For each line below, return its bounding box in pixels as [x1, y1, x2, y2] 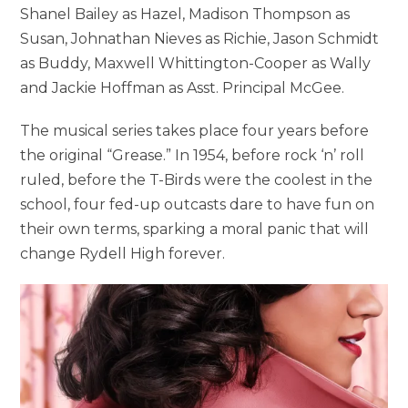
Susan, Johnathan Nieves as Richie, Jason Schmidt [20, 30, 380, 48]
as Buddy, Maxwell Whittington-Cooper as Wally [20, 55, 372, 73]
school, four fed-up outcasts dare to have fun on [20, 196, 375, 214]
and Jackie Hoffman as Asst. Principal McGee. [20, 79, 345, 97]
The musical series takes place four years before [20, 122, 370, 140]
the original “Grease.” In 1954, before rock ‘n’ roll [20, 147, 365, 165]
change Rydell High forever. [20, 245, 226, 263]
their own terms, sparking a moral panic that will [20, 220, 370, 239]
